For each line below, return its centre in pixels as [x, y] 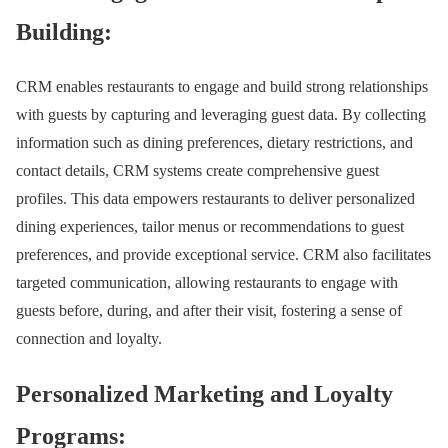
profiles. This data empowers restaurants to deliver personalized [215, 199]
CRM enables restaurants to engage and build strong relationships [222, 87]
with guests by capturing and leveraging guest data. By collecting [221, 115]
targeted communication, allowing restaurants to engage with [207, 283]
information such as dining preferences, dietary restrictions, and [214, 143]
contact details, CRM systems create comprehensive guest [197, 171]
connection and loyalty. [89, 339]
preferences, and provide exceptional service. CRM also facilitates [223, 255]
